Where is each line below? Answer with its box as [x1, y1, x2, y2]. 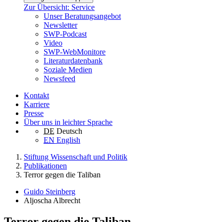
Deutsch [56, 127, 82, 136]
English [56, 136, 80, 145]
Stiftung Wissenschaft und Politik [24, 153, 127, 162]
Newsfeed [44, 74, 75, 83]
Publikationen [24, 162, 67, 170]
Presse [24, 109, 44, 118]
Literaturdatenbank [44, 56, 103, 65]
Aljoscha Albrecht [24, 196, 80, 205]
